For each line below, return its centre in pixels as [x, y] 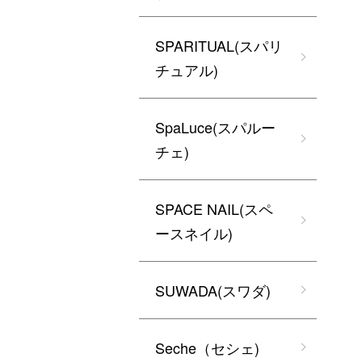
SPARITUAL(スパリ [219, 45]
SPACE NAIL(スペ [214, 208]
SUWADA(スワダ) [213, 290]
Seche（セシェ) [207, 347]
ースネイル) [194, 233]
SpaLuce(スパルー [215, 127]
